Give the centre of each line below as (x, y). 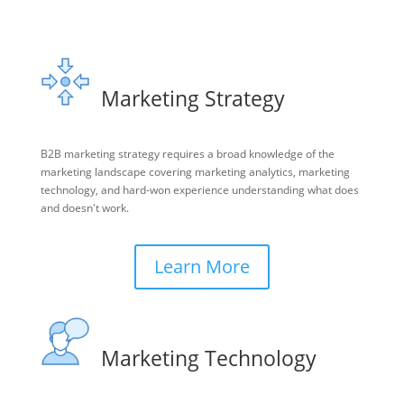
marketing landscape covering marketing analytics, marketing (195, 171)
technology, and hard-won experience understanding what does (199, 189)
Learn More (202, 266)
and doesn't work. (86, 207)
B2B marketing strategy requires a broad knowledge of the (187, 153)
